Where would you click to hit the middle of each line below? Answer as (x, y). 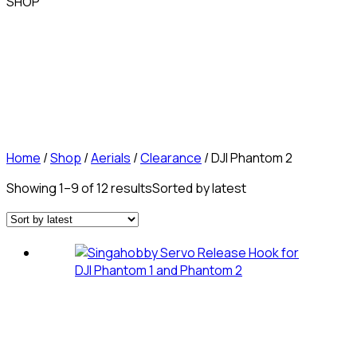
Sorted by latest (199, 188)
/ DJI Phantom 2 (247, 158)
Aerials (111, 158)
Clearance (171, 158)
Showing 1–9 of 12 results (79, 188)
